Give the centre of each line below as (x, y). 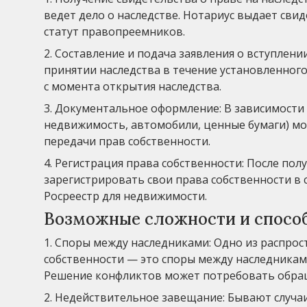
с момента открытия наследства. (133, 87)
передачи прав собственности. (127, 142)
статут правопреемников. (114, 32)
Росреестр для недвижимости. (125, 196)
